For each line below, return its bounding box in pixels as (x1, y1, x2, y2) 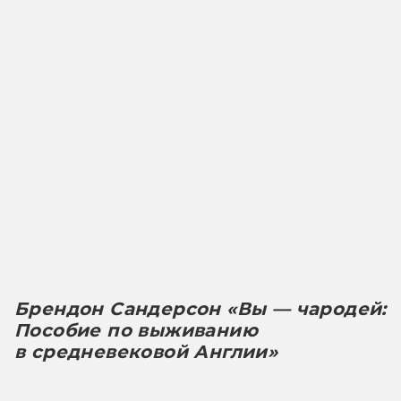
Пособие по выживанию (14, 319, 258, 341)
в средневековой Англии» (14, 340, 278, 363)
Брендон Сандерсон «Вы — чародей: (14, 297, 387, 320)
